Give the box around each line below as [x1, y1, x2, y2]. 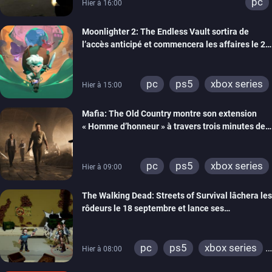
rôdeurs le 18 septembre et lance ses [82, 203, 224, 214]
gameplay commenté [82, 134, 163, 144]
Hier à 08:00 [82, 245, 122, 254]
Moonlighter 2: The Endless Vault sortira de [82, 27, 249, 37]
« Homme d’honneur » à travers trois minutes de [82, 121, 265, 132]
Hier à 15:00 [82, 81, 122, 90]
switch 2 [188, 258, 227, 271]
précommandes [82, 216, 142, 226]
